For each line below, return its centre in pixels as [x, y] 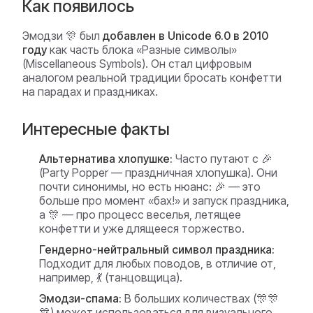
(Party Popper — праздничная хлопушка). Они [158, 173]
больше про [72, 201]
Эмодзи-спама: [80, 298]
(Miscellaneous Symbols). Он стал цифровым [137, 64]
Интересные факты [96, 129]
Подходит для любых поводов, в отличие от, [158, 263]
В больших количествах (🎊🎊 [200, 298]
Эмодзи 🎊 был [63, 36]
